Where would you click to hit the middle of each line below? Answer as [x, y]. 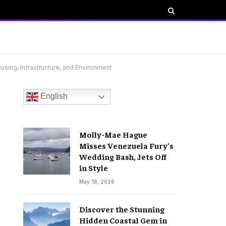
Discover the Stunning [122, 209]
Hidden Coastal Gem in [123, 220]
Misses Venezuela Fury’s [126, 145]
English [53, 96]
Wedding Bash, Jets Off [123, 156]
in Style [94, 167]
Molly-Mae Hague [113, 134]
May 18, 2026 [97, 182]
